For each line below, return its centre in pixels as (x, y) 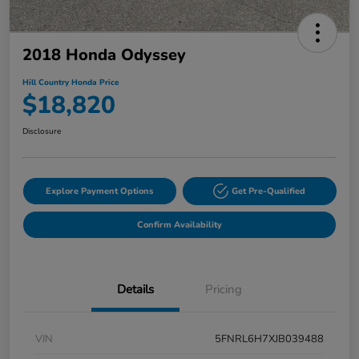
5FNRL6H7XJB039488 (269, 339)
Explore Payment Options (100, 191)
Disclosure (42, 131)
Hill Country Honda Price (71, 82)
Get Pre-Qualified (269, 191)
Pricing (224, 289)
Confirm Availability (179, 224)
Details (135, 289)
